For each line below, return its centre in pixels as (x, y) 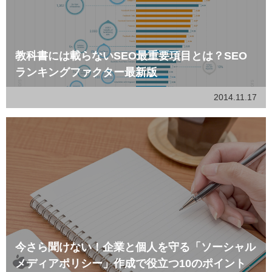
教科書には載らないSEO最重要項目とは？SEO (131, 56)
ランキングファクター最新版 (86, 72)
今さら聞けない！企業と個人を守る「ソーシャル (135, 247)
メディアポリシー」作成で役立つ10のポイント (131, 263)
